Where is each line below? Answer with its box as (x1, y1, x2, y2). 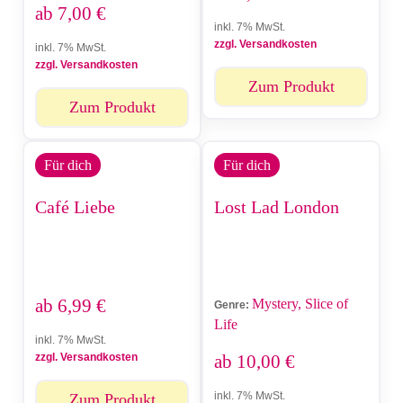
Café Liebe (35, 197, 115, 218)
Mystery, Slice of (252, 296, 348, 312)
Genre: (214, 299, 249, 312)
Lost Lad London (214, 197, 339, 218)
